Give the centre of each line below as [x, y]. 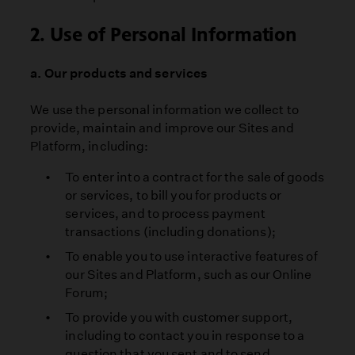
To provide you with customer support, [179, 318]
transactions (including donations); [170, 232]
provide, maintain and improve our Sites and [162, 128]
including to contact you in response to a [185, 336]
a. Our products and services [123, 74]
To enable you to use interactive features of [191, 257]
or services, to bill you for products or [174, 196]
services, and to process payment [166, 214]
